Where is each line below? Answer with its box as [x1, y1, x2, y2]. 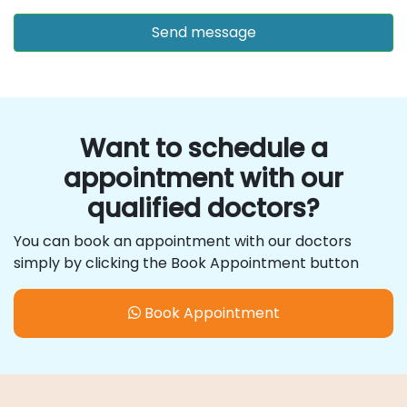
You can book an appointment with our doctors [14, 230, 352, 252]
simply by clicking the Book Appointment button [14, 252, 359, 273]
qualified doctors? [87, 190, 320, 226]
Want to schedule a [79, 130, 328, 166]
